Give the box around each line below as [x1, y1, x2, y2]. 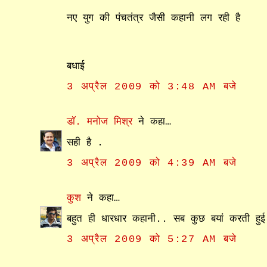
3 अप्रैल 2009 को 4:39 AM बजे [67, 157, 238, 169]
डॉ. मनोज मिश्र [67, 116, 133, 128]
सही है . [67, 137, 104, 149]
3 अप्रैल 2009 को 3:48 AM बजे [67, 80, 238, 92]
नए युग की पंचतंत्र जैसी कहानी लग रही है [67, 13, 241, 24]
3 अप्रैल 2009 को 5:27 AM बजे [67, 233, 238, 245]
